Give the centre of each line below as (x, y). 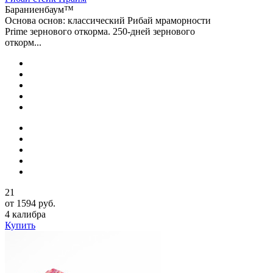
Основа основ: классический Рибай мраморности (108, 20)
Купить (20, 225)
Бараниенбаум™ (39, 9)
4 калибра (25, 214)
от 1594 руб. (30, 203)
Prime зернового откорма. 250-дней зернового (100, 31)
